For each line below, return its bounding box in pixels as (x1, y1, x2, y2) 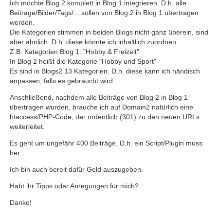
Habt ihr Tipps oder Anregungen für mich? (10, 182, 139, 190)
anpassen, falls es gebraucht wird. (10, 76, 115, 85)
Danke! (10, 198, 32, 206)
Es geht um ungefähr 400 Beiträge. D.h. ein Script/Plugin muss (10, 139, 202, 147)
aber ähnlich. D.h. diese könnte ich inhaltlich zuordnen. (10, 37, 178, 46)
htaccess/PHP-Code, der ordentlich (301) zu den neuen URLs (10, 112, 200, 121)
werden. (10, 18, 35, 26)
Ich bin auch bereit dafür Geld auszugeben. (10, 165, 143, 173)
